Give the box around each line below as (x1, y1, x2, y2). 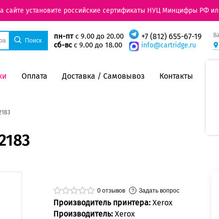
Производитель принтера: (53, 198, 153, 208)
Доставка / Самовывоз (62, 71, 145, 81)
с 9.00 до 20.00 (73, 32, 124, 41)
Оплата (22, 71, 47, 81)
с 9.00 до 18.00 (71, 41, 122, 50)
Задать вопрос (139, 187, 179, 194)
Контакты (159, 71, 193, 81)
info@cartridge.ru (141, 41, 196, 50)
